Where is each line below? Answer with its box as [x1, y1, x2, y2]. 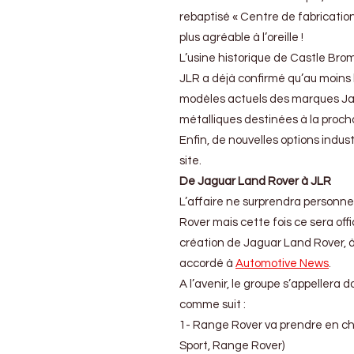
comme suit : [179, 299, 246, 311]
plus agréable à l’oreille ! [179, 32, 303, 44]
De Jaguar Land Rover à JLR [179, 175, 331, 188]
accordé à [179, 258, 235, 270]
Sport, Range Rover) [179, 340, 284, 352]
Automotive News [235, 258, 329, 270]
